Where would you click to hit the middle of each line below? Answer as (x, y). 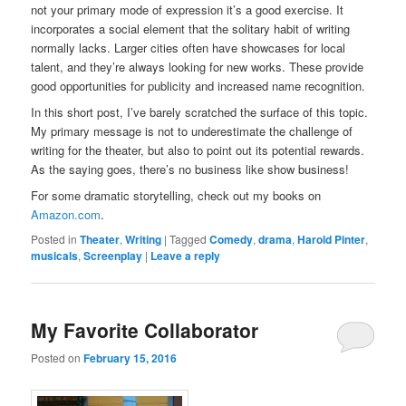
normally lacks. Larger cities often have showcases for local (188, 48)
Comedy (232, 239)
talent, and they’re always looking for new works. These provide (198, 67)
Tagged (188, 238)
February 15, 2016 (130, 358)
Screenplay (113, 255)
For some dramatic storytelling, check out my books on (176, 195)
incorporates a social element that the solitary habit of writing (191, 29)
